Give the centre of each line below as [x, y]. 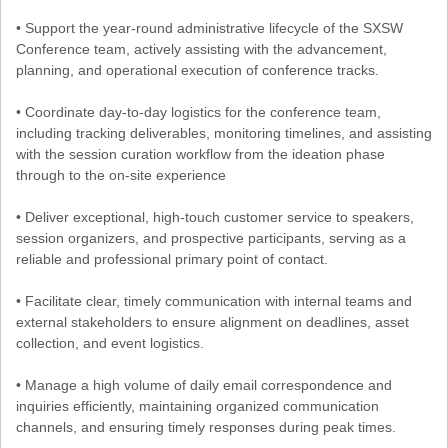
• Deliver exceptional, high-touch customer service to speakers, [215, 216]
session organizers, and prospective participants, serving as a [211, 237]
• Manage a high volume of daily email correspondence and [204, 384]
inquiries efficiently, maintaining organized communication [197, 405]
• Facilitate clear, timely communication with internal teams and [214, 300]
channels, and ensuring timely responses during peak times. [206, 426]
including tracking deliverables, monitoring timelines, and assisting [224, 132]
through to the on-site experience [121, 174]
